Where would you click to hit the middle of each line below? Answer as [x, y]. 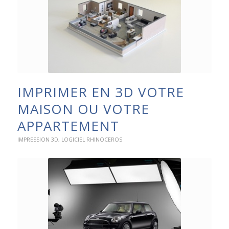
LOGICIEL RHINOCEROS [91, 140]
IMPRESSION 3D [38, 140]
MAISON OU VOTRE [83, 109]
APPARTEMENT [68, 126]
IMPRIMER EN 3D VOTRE [100, 92]
